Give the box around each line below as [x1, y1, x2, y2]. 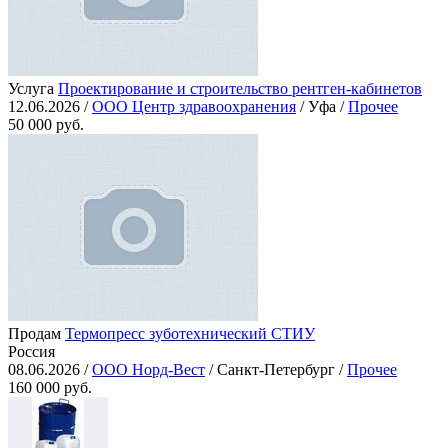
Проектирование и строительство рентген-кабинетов [58, 80, 422, 98]
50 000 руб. [8, 116, 84, 134]
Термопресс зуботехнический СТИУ [65, 325, 315, 343]
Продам [8, 325, 61, 343]
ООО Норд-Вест [92, 361, 205, 379]
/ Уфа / [296, 98, 348, 116]
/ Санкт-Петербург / [205, 361, 347, 379]
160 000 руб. [8, 379, 92, 397]
